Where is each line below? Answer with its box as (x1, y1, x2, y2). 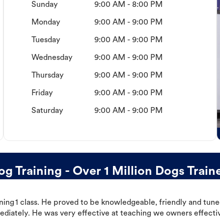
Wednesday (31, 54, 73, 62)
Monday (31, 19, 60, 27)
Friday (31, 89, 53, 98)
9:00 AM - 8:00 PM (94, 1, 163, 9)
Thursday (31, 72, 64, 80)
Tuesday (31, 36, 60, 45)
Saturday (31, 107, 63, 115)
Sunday (31, 1, 58, 9)
